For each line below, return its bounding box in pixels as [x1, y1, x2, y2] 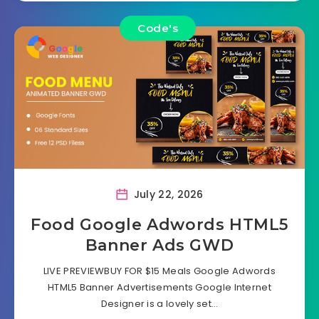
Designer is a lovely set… [100, 297, 219, 311]
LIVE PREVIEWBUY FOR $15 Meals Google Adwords [43, 264, 276, 278]
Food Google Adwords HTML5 [30, 215, 288, 235]
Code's [137, 21, 178, 36]
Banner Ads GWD [85, 236, 234, 256]
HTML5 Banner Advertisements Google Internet [48, 281, 271, 295]
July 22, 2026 [130, 187, 204, 202]
